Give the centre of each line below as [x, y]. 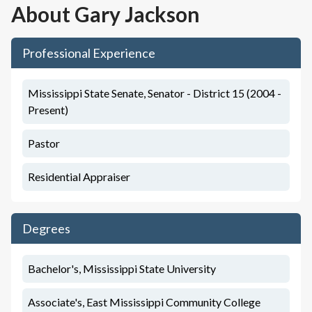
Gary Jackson [137, 14]
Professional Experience [89, 53]
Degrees [46, 228]
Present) [48, 110]
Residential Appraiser [79, 177]
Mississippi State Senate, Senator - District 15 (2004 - [155, 93]
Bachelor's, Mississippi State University [122, 268]
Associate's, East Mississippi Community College [144, 302]
